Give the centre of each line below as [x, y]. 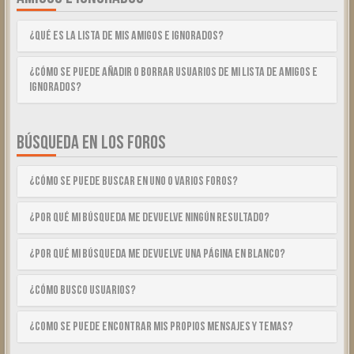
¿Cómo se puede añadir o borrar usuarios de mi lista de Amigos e [173, 72]
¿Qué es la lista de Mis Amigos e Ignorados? [126, 36]
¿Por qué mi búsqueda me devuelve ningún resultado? [149, 218]
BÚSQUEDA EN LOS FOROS [91, 143]
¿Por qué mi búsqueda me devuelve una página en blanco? [157, 254]
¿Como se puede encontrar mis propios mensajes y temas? [161, 327]
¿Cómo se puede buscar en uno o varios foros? [134, 181]
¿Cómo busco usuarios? [83, 290]
